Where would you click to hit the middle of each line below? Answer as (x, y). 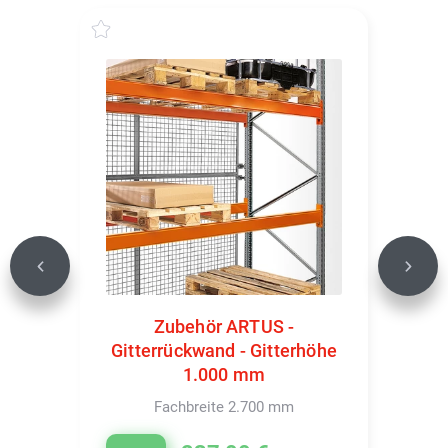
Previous (67, 274)
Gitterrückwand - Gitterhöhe (224, 350)
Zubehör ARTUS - (224, 326)
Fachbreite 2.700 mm (224, 406)
